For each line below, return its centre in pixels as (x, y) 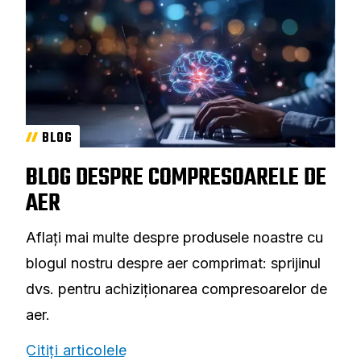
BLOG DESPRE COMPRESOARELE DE (176, 178)
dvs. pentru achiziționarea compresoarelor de (176, 288)
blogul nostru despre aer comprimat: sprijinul (173, 263)
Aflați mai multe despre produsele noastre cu (174, 237)
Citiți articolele (77, 350)
